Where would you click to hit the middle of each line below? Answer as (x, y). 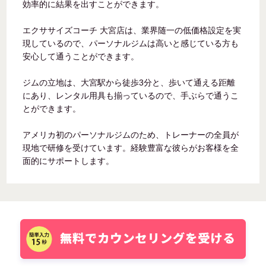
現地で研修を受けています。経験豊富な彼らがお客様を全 (131, 148)
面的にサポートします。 (69, 161)
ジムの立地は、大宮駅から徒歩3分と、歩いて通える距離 (129, 83)
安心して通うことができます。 (81, 57)
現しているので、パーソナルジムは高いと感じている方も (131, 44)
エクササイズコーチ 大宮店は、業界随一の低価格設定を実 (132, 31)
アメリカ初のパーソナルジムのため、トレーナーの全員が (131, 135)
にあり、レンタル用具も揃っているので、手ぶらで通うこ (131, 96)
